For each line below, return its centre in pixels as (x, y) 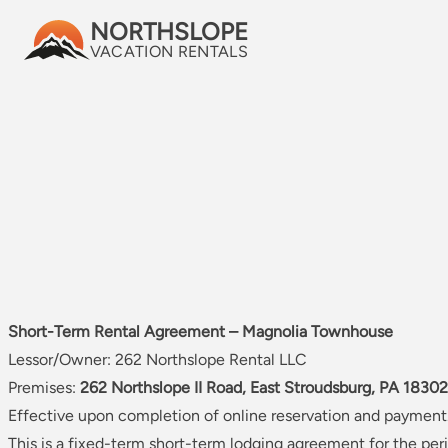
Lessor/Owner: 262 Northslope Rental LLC (157, 360)
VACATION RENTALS (168, 51)
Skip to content (62, 35)
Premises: (44, 388)
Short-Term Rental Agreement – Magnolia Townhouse (200, 332)
